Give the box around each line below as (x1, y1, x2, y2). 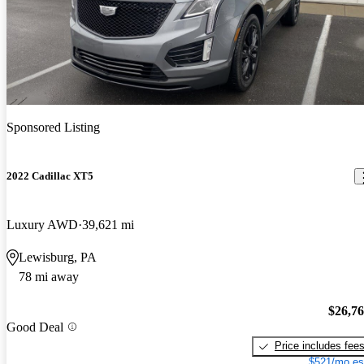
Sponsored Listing (6, 120, 100, 135)
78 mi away (19, 269, 79, 284)
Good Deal (6, 319, 63, 334)
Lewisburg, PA (19, 249, 97, 264)
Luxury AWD (6, 217, 78, 232)
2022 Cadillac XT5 (6, 170, 93, 183)
